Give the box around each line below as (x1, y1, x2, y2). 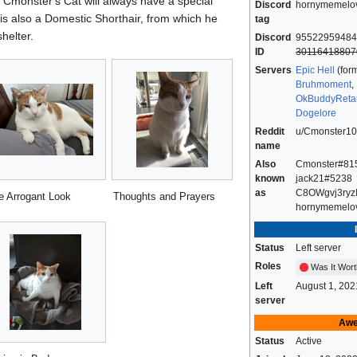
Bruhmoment (296, 79, 351, 91)
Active (296, 335, 322, 347)
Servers (255, 65, 292, 76)
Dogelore (296, 108, 336, 120)
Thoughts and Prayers (113, 190, 215, 203)
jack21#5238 (296, 173, 352, 185)
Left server (296, 242, 341, 254)
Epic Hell (296, 65, 335, 76)
